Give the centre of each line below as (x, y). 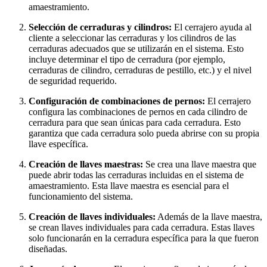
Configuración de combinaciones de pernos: (117, 101)
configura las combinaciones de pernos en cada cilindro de (138, 111)
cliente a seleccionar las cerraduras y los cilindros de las (132, 38)
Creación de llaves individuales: (92, 216)
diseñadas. (48, 249)
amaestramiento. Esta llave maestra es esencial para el (129, 185)
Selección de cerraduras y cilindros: (100, 27)
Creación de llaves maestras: (86, 164)
